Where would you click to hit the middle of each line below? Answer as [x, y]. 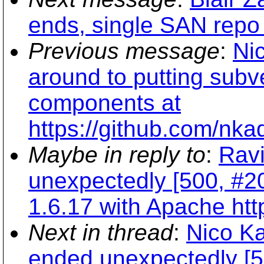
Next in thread [101, 232]
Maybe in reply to [117, 155]
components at [105, 103]
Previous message [124, 51]
